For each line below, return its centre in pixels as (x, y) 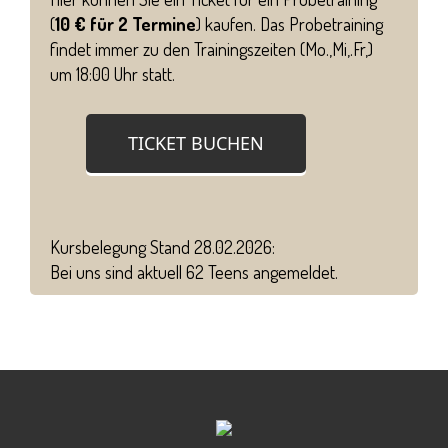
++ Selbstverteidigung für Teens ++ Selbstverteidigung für (224, 331)
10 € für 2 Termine (125, 23)
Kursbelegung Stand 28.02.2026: (162, 246)
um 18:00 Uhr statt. (114, 73)
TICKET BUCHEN (196, 142)
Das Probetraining (321, 23)
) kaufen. (228, 23)
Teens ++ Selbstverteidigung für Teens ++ (224, 356)
